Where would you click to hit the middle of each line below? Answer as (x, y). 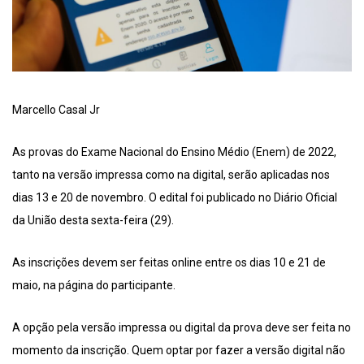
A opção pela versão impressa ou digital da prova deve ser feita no (182, 328)
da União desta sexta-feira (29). (93, 221)
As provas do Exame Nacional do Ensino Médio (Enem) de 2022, (174, 152)
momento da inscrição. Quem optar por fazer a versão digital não (179, 351)
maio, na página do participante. (94, 286)
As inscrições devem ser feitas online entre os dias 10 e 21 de (169, 263)
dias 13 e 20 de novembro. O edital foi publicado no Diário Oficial (175, 198)
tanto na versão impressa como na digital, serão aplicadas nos (171, 175)
